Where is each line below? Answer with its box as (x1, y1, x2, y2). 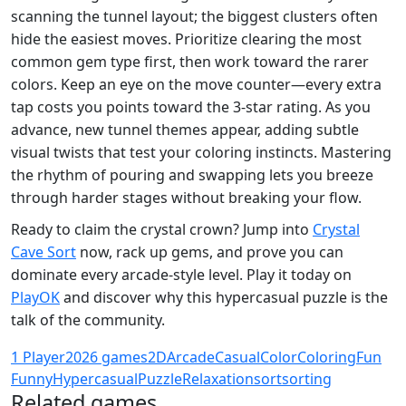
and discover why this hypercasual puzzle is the (60, 286, 388, 307)
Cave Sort (11, 241, 76, 262)
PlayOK (11, 286, 60, 307)
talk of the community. (11, 309, 165, 330)
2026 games (65, 346, 148, 367)
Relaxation (182, 368, 254, 389)
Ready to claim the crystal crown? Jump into (11, 218, 313, 239)
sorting (282, 368, 332, 389)
